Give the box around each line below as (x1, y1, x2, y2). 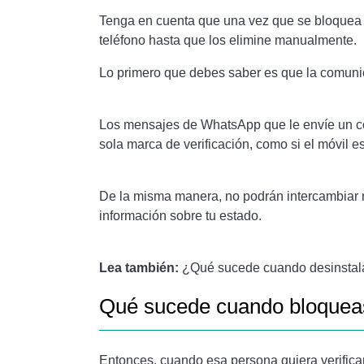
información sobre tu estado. (99, 209, 262, 223)
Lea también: (99, 261, 182, 275)
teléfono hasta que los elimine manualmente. (99, 33, 357, 47)
